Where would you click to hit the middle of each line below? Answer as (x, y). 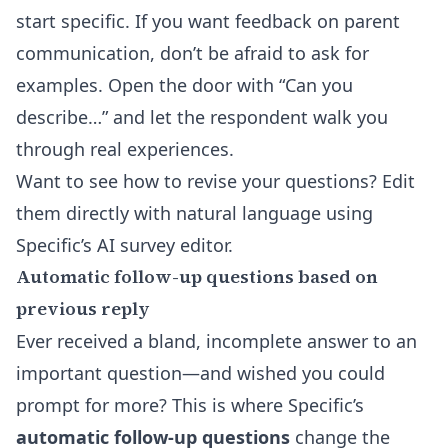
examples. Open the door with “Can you (184, 85)
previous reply (82, 308)
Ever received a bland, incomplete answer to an (216, 341)
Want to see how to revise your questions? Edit (215, 181)
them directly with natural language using (194, 213)
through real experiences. (125, 149)
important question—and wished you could (200, 373)
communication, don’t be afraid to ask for (192, 53)
